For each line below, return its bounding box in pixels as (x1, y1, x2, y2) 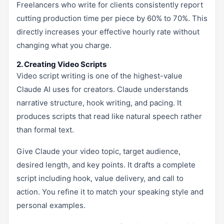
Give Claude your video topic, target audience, (16, 146, 180, 156)
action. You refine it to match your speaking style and (16, 186, 203, 196)
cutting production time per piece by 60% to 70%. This (16, 13, 207, 23)
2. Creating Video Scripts (16, 59, 106, 69)
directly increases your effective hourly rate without (16, 26, 199, 36)
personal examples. (16, 200, 85, 210)
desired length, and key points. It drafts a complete (16, 159, 195, 169)
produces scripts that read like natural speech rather (16, 111, 202, 121)
